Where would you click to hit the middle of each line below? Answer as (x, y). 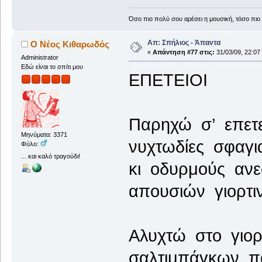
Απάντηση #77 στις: (183, 52)
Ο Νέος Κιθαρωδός (70, 44)
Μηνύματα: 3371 (44, 135)
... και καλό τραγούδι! (50, 156)
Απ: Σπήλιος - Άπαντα (184, 42)
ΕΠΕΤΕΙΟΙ (168, 80)
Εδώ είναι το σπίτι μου (52, 66)
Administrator (39, 57)
